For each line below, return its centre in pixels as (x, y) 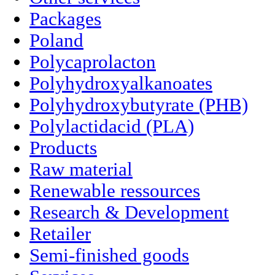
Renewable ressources (115, 191)
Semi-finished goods (109, 255)
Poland (56, 40)
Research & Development (129, 212)
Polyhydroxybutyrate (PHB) (139, 105)
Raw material (81, 169)
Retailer (60, 234)
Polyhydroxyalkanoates (121, 83)
